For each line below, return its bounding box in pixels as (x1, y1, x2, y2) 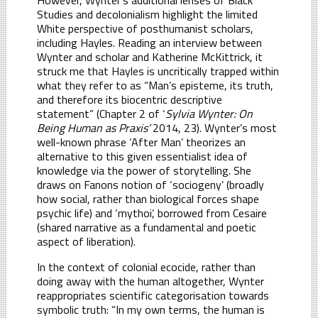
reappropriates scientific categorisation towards (37, 286, 269, 304)
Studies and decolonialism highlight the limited (37, 5, 258, 23)
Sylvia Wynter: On (165, 104, 253, 122)
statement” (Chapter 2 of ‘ (37, 104, 165, 122)
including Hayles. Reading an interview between (37, 33, 262, 51)
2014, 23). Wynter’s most (153, 119, 277, 136)
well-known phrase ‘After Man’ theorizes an (37, 133, 246, 150)
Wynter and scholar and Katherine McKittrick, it (37, 48, 263, 65)
